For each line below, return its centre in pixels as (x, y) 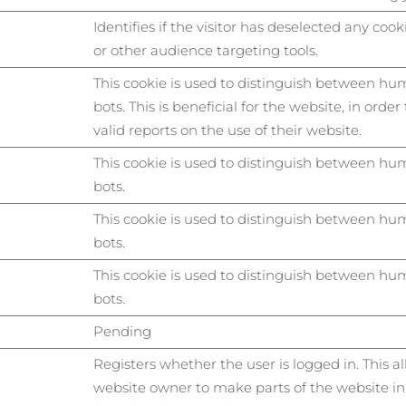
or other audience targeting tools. (206, 50)
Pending (122, 331)
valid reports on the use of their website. (227, 130)
